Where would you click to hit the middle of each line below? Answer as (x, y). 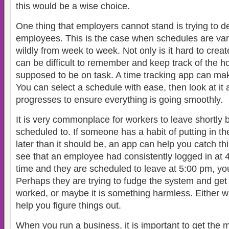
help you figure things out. (68, 205)
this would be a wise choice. (73, 6)
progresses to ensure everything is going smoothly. (119, 100)
